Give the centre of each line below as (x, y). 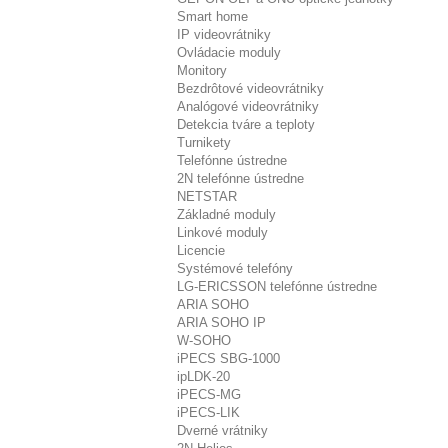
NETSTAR (207, 196)
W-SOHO (204, 340)
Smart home (212, 16)
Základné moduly (226, 214)
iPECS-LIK (208, 412)
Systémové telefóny (235, 268)
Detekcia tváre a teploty (246, 124)
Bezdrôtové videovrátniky (250, 88)
